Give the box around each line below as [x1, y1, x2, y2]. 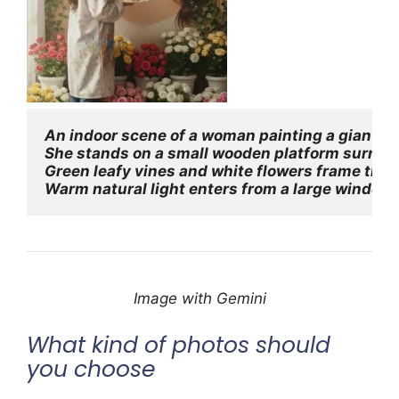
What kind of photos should [27, 329, 330, 361]
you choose [27, 353, 156, 385]
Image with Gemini [133, 289, 266, 308]
